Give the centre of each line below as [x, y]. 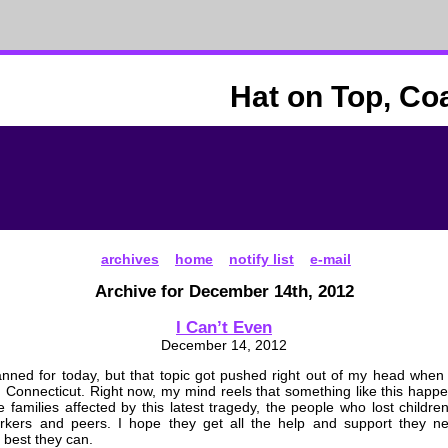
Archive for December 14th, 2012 [224, 291]
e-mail [330, 258]
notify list [261, 258]
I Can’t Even [224, 326]
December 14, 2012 [224, 345]
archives [130, 258]
